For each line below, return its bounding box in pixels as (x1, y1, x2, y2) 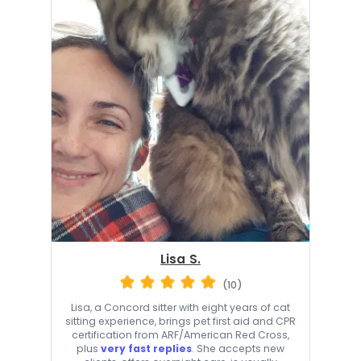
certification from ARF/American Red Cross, (72, 328, 289, 342)
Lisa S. (160, 250, 201, 268)
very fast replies (101, 342, 192, 356)
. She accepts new (192, 342, 284, 356)
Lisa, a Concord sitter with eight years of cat (71, 301, 290, 315)
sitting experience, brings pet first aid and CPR (65, 314, 296, 329)
